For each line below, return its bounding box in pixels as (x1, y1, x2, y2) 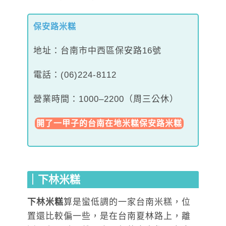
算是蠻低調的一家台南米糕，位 (64, 197, 191, 207)
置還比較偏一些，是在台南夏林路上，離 (27, 211, 191, 221)
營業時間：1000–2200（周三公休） (33, 94, 179, 104)
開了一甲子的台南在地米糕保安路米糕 (36, 119, 182, 128)
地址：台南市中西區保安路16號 (33, 45, 161, 55)
